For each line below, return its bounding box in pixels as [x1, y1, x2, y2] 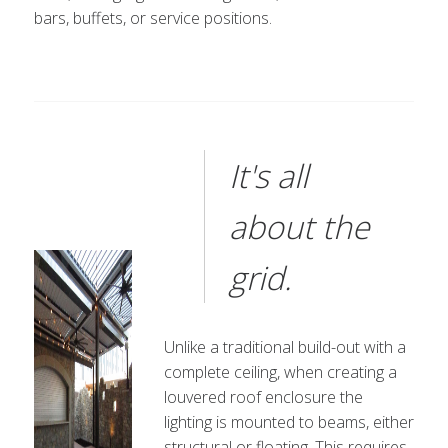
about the [228, 205, 370, 248]
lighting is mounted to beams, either [163, 411, 414, 433]
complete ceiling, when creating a [163, 361, 397, 383]
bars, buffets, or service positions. [33, 7, 272, 29]
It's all [228, 154, 308, 197]
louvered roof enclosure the [163, 386, 363, 408]
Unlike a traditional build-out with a [163, 336, 406, 358]
